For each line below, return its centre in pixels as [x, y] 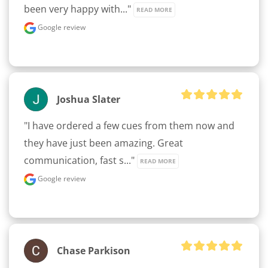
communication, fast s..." [80, 161]
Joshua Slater [89, 99]
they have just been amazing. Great [103, 143]
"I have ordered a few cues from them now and [129, 126]
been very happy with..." [79, 9]
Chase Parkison [94, 250]
